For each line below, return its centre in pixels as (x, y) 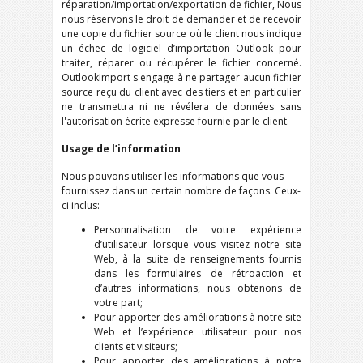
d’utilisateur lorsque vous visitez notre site (198, 244)
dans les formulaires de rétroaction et (198, 273)
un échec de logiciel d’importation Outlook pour (181, 48)
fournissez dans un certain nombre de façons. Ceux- (181, 191)
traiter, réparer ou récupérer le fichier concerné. (181, 63)
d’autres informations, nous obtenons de (198, 288)
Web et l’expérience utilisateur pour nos (198, 332)
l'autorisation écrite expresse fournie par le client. (175, 121)
